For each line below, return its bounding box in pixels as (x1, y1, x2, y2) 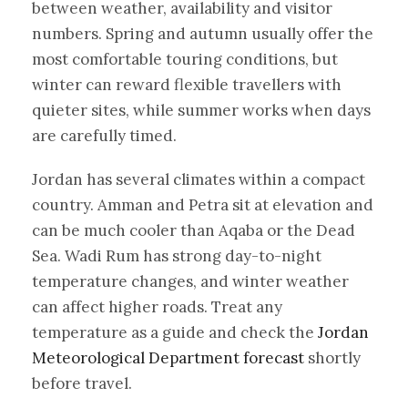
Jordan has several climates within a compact (32, 169, 365, 189)
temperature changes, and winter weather (32, 271, 349, 291)
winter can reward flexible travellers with (32, 75, 342, 95)
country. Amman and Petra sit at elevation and (32, 195, 373, 215)
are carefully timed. (32, 126, 177, 146)
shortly (304, 348, 361, 368)
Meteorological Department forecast (32, 348, 304, 368)
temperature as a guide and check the (32, 322, 318, 342)
